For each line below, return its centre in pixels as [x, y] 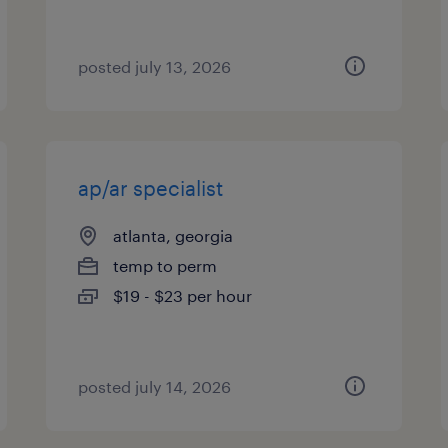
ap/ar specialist [151, 188]
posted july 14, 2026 [155, 386]
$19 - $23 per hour [183, 295]
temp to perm [165, 265]
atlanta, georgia [173, 235]
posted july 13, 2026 [155, 66]
